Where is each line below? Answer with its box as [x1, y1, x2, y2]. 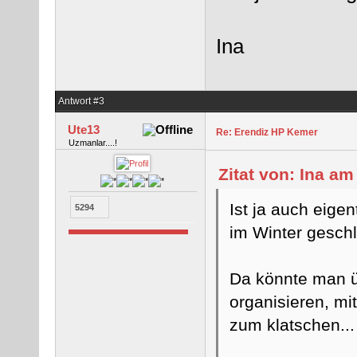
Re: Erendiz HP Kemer [215, 126, 318, 138]
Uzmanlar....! [68, 137, 117, 147]
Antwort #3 [58, 95, 104, 107]
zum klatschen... [229, 315, 355, 334]
